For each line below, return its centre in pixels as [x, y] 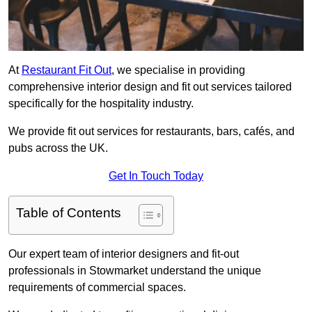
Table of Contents [69, 213]
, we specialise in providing [178, 70]
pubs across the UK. [58, 148]
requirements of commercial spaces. [97, 288]
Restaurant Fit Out [67, 70]
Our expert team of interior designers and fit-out [124, 254]
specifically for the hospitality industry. [101, 104]
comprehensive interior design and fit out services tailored [150, 87]
